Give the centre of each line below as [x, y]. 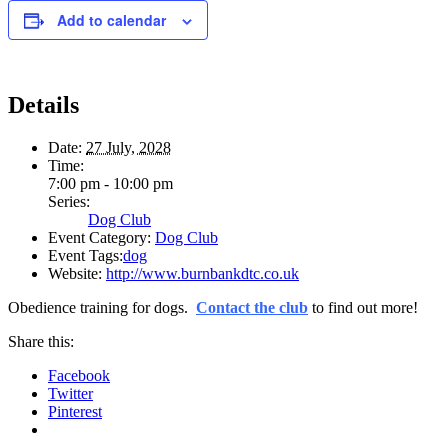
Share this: [41, 341]
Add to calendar [111, 19]
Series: [69, 201]
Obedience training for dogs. [102, 307]
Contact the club [252, 307]
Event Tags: [85, 255]
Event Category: [99, 237]
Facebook [79, 375]
